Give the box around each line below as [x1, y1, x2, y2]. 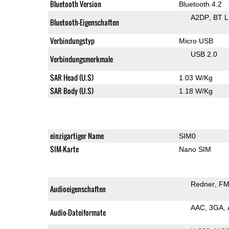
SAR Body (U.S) [50, 85, 94, 96]
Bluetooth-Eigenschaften [50, 16, 119, 28]
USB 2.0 [190, 50, 217, 58]
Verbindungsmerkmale [50, 53, 113, 64]
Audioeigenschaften [50, 183, 106, 194]
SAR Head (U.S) [50, 72, 94, 83]
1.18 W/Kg [178, 86, 213, 95]
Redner [190, 179, 215, 188]
